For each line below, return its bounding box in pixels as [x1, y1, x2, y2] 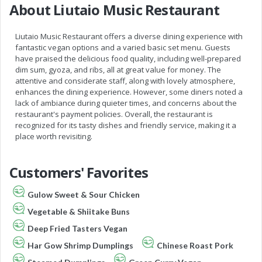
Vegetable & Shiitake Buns [27, 206, 130, 216]
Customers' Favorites [9, 162, 148, 182]
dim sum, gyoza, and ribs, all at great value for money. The [15, 64, 221, 75]
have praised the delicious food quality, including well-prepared [15, 53, 241, 64]
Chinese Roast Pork [157, 240, 233, 250]
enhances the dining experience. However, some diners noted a [15, 86, 243, 97]
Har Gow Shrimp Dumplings [27, 240, 133, 250]
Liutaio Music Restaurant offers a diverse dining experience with [15, 30, 243, 42]
